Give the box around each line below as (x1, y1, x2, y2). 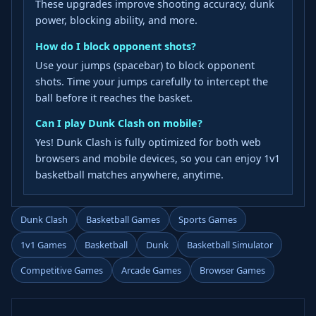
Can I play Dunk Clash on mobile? (35, 116, 202, 130)
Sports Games (178, 213, 237, 226)
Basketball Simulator (187, 238, 273, 252)
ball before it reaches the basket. (35, 90, 193, 104)
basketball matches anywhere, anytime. (35, 168, 224, 182)
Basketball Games (86, 213, 160, 226)
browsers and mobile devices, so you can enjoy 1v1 (35, 152, 280, 166)
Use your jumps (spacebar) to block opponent (35, 58, 255, 72)
